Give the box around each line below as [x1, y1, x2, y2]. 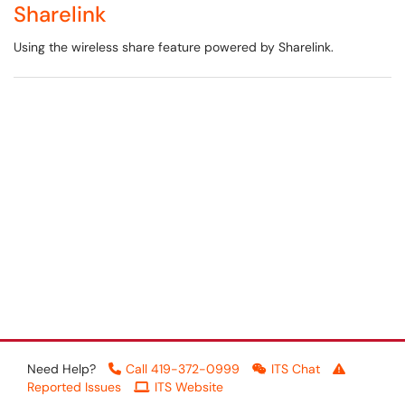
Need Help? [27, 361, 99, 377]
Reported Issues [27, 379, 121, 395]
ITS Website [155, 379, 223, 395]
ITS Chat [271, 361, 320, 377]
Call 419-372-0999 [126, 361, 240, 377]
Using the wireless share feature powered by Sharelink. [14, 39, 334, 55]
